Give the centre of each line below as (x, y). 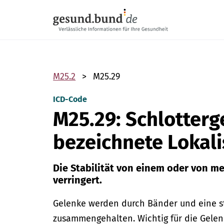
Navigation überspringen (98, 6)
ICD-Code (70, 99)
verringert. (78, 180)
